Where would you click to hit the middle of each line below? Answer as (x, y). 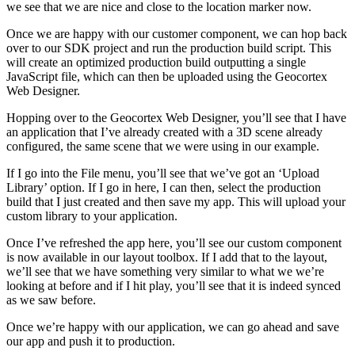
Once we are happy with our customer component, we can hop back (177, 34)
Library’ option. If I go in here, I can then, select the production (164, 188)
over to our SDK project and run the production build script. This (169, 48)
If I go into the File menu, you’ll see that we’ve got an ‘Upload (163, 174)
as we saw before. (51, 300)
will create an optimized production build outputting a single (156, 63)
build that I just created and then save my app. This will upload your (176, 202)
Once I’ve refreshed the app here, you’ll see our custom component (174, 243)
